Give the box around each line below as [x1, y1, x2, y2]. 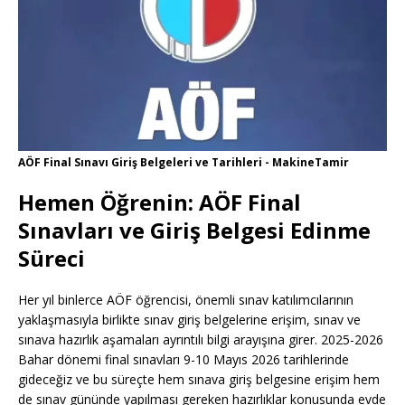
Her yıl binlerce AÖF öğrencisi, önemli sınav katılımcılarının [18, 291, 353, 309]
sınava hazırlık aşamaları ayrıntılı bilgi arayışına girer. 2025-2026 [18, 331, 383, 349]
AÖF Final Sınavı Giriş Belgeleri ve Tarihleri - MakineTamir [18, 155, 349, 171]
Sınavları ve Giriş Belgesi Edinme [18, 215, 371, 246]
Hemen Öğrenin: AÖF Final [18, 187, 301, 218]
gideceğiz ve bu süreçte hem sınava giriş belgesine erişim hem [18, 371, 380, 389]
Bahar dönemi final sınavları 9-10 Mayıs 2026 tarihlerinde [18, 351, 349, 369]
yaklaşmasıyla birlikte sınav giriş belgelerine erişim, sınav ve [18, 311, 361, 329]
